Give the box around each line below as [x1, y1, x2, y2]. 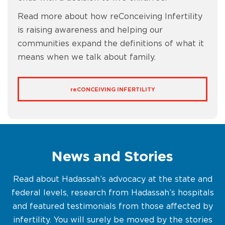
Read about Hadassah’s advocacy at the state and [13, 175, 212, 183]
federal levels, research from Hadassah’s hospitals [11, 189, 214, 197]
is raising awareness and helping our [18, 26, 163, 34]
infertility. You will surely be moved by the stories [13, 216, 212, 224]
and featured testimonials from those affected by [12, 202, 213, 210]
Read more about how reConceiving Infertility [18, 13, 202, 21]
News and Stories [52, 150, 173, 164]
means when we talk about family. [18, 53, 156, 61]
